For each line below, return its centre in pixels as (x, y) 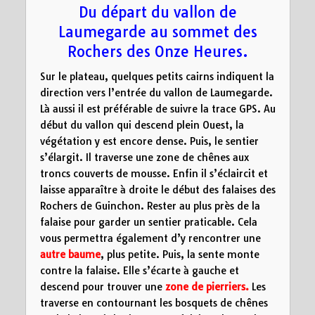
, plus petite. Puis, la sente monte (180, 254)
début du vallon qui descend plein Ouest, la (142, 125)
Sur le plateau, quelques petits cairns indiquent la (157, 76)
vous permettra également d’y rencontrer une (150, 238)
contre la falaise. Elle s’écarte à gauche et (139, 270)
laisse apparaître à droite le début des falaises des (157, 189)
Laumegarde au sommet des (157, 32)
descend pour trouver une (102, 287)
